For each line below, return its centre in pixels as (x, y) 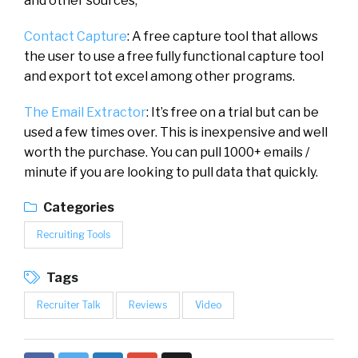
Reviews (148, 304)
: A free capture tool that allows (223, 36)
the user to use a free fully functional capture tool (174, 56)
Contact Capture (76, 36)
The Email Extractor (85, 112)
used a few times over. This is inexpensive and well (176, 132)
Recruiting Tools (74, 234)
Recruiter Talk (69, 304)
